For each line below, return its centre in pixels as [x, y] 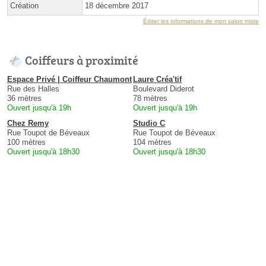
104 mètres [152, 142]
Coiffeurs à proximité [82, 60]
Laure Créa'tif [157, 80]
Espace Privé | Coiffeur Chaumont [69, 80]
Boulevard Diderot [164, 89]
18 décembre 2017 [117, 6]
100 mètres [26, 142]
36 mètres [24, 99]
